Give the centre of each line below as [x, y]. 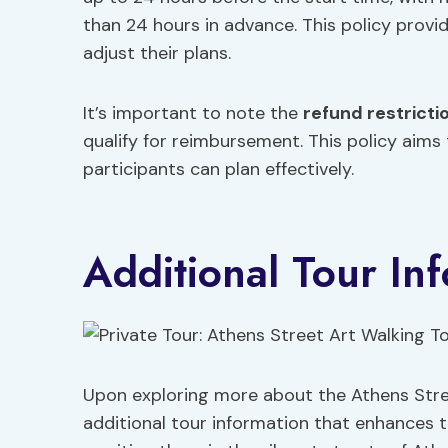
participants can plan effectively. [218, 169]
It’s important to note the [193, 113]
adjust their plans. [157, 53]
